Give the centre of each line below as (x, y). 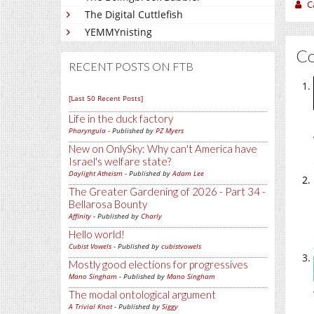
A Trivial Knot (90, 307)
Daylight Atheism (96, 173)
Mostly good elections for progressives (158, 265)
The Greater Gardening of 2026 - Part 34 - (167, 192)
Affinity (80, 216)
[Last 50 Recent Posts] (106, 98)
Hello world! (97, 234)
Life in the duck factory (121, 119)
